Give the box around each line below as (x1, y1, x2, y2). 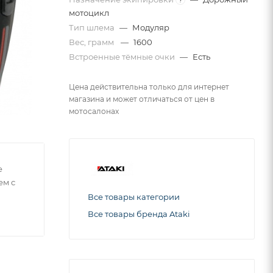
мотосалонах (69, 107, 119, 116)
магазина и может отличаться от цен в (69, 94, 214, 104)
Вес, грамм (69, 37, 118, 48)
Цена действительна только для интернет (69, 82, 229, 92)
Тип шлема (69, 23, 116, 33)
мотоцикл (69, 8, 109, 18)
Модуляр (132, 23, 169, 33)
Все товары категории (88, 192, 180, 202)
